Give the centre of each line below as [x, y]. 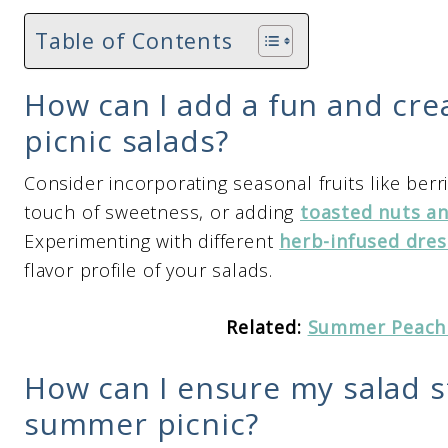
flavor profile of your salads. [149, 270]
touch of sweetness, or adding [162, 212]
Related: [267, 327]
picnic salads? [127, 140]
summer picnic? [142, 423]
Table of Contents [134, 40]
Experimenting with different [152, 241]
